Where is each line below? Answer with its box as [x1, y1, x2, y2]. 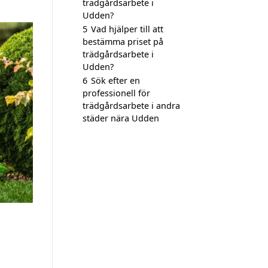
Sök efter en [91, 75, 140, 86]
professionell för [83, 87, 150, 99]
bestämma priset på [83, 36, 163, 47]
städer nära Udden [83, 112, 159, 124]
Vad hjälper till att [91, 23, 163, 35]
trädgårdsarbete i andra [83, 100, 180, 111]
